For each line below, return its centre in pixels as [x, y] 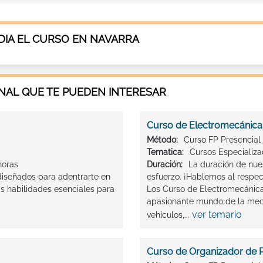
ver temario [217, 214]
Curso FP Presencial [222, 139]
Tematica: [165, 152]
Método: [162, 139]
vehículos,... [169, 215]
